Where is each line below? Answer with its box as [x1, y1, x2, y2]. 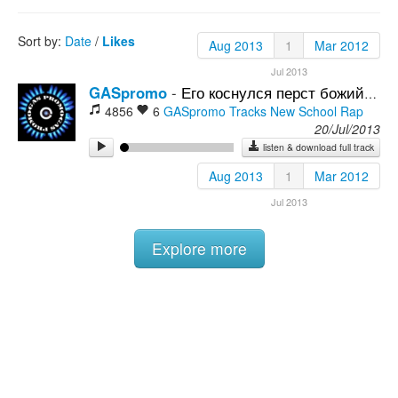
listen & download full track [260, 140, 374, 154]
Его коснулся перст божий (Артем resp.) [181, 82, 364, 103]
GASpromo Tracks [163, 102, 267, 120]
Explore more [151, 237, 247, 259]
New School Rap [270, 102, 363, 120]
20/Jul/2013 [314, 120, 380, 138]
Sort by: [18, 32, 65, 50]
